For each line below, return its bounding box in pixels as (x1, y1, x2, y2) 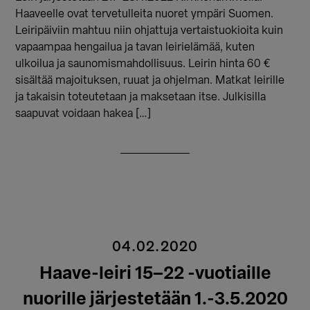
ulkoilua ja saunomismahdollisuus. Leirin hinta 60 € (15, 58, 271, 70)
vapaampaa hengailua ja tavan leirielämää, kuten (15, 42, 255, 53)
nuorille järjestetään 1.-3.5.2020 (22, 291, 288, 309)
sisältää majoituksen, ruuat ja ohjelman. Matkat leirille (15, 75, 285, 86)
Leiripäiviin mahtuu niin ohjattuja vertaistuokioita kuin (15, 25, 284, 37)
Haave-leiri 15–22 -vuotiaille (39, 265, 271, 283)
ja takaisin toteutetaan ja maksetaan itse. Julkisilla (15, 91, 266, 103)
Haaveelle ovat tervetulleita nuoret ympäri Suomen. (15, 8, 274, 20)
